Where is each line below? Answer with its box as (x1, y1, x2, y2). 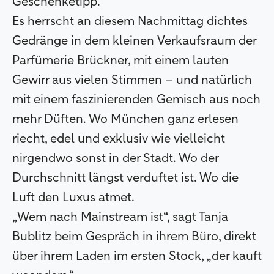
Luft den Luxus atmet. (12, 191, 137, 204)
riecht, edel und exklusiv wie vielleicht (12, 133, 225, 146)
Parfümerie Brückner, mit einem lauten (12, 54, 229, 67)
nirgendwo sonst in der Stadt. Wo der (12, 152, 218, 165)
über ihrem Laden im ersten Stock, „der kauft (12, 250, 262, 263)
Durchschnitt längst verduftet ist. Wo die (12, 172, 239, 185)
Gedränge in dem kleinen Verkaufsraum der (12, 35, 256, 48)
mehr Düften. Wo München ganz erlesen (12, 113, 239, 126)
